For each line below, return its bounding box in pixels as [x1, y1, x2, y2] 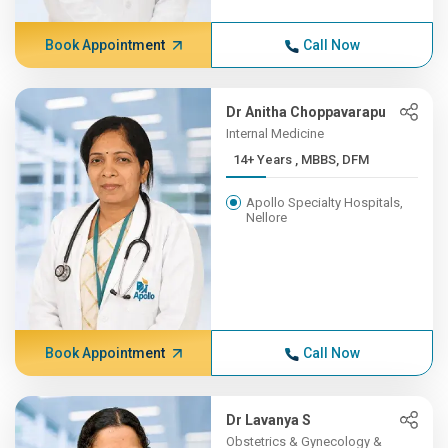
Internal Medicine [226, 126, 325, 141]
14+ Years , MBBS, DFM [295, 152, 370, 167]
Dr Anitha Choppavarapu [226, 104, 387, 120]
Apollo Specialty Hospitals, [246, 195, 404, 210]
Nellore [246, 210, 288, 225]
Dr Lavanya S [226, 412, 312, 428]
